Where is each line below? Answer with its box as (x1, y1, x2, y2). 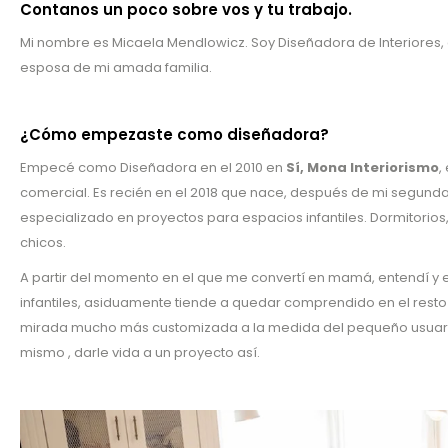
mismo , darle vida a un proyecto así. (20, 343, 260, 363)
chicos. (20, 233, 66, 253)
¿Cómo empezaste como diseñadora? (20, 124, 329, 146)
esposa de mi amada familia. (20, 58, 212, 78)
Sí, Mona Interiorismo (286, 158, 439, 178)
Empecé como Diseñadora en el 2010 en (20, 158, 286, 178)
